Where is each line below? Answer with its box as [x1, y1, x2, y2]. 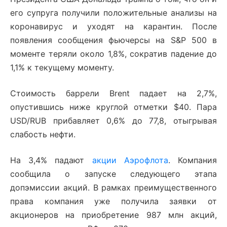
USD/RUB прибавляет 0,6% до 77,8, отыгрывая [10, 116, 217, 126]
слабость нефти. [10, 129, 75, 140]
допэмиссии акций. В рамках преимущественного [10, 182, 217, 193]
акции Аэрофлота [92, 155, 168, 166]
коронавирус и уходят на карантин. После [10, 21, 217, 32]
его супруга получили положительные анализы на [10, 8, 217, 18]
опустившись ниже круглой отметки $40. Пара [10, 102, 217, 112]
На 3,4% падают [10, 155, 92, 166]
